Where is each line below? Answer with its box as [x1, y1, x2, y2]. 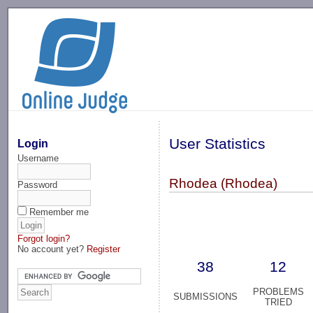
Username [17, 152, 59, 163]
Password [17, 179, 58, 190]
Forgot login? [17, 233, 71, 244]
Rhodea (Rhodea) [169, 176, 278, 191]
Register [87, 243, 121, 254]
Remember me [29, 206, 89, 217]
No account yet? [17, 243, 87, 254]
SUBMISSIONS [173, 291, 238, 303]
